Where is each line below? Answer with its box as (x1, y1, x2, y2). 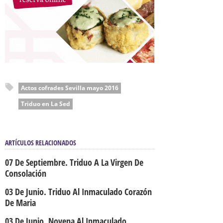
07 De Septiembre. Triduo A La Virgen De (5, 156, 143, 168)
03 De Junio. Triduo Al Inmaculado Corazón (5, 186, 152, 198)
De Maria (5, 197, 36, 209)
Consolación (5, 167, 46, 179)
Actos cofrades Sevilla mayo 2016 (21, 84, 118, 92)
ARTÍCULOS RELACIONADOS (5, 138, 76, 147)
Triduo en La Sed (21, 100, 70, 108)
